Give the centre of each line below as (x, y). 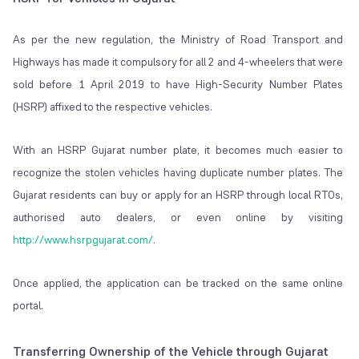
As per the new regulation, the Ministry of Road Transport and (178, 40)
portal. (28, 306)
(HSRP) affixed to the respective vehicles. (113, 107)
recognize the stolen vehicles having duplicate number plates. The (178, 173)
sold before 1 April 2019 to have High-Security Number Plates (178, 85)
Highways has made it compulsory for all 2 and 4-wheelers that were (178, 62)
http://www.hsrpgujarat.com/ (83, 240)
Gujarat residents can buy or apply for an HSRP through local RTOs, (178, 195)
